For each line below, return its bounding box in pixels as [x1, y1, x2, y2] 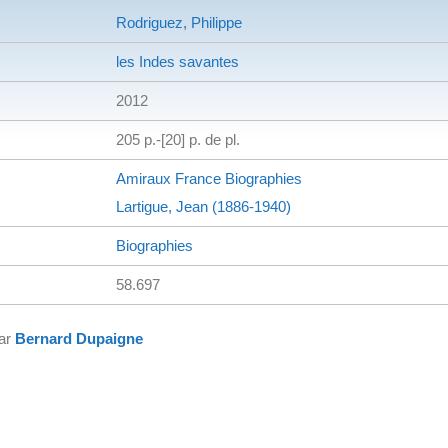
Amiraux [116, 169, 171, 187]
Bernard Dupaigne [15, 329, 143, 347]
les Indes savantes [116, 52, 239, 70]
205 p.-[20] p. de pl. [116, 130, 240, 148]
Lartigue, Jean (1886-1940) [116, 197, 291, 215]
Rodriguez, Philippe [116, 13, 242, 31]
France [171, 169, 221, 187]
